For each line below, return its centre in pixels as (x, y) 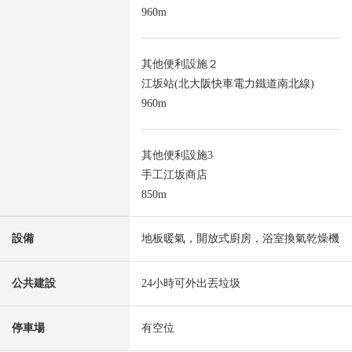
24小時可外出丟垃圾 (191, 284)
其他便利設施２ (180, 64)
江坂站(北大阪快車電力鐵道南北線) (228, 84)
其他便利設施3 (177, 156)
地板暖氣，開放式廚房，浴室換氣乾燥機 (240, 239)
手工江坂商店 (174, 175)
